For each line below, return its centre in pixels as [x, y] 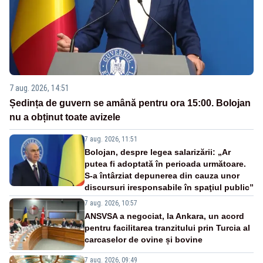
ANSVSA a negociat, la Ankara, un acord [164, 216]
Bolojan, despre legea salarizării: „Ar [158, 152]
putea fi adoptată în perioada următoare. [165, 164]
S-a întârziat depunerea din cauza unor [162, 176]
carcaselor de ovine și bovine [144, 240]
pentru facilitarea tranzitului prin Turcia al [167, 228]
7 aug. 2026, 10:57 [111, 203]
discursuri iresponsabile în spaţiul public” [169, 188]
